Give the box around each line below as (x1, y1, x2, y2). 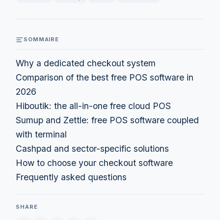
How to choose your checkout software (16, 158, 173, 168)
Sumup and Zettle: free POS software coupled (16, 115, 199, 126)
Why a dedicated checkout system (16, 58, 156, 69)
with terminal (16, 129, 67, 140)
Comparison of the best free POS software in (16, 72, 193, 83)
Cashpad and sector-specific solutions (16, 143, 169, 154)
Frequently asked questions (16, 172, 127, 183)
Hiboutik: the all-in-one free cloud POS (16, 101, 171, 111)
